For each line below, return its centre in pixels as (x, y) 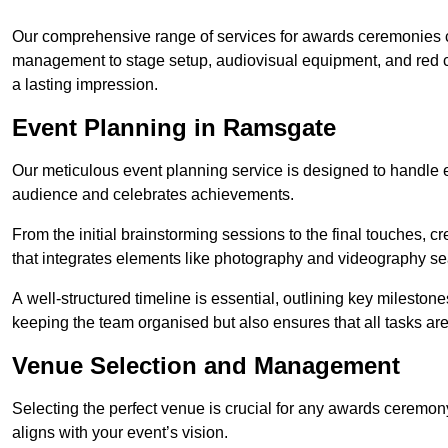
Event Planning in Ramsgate (174, 128)
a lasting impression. (85, 85)
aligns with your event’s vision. (120, 433)
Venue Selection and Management (206, 366)
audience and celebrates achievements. (153, 195)
